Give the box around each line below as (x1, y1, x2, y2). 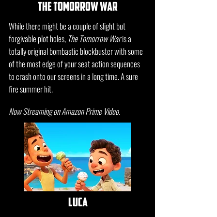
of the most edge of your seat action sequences (9, 58, 140, 70)
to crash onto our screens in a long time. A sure (9, 70, 138, 82)
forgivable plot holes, (9, 32, 67, 45)
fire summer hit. (9, 83, 53, 95)
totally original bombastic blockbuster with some (9, 45, 143, 57)
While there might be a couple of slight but (9, 20, 125, 32)
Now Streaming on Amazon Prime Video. (9, 105, 120, 117)
